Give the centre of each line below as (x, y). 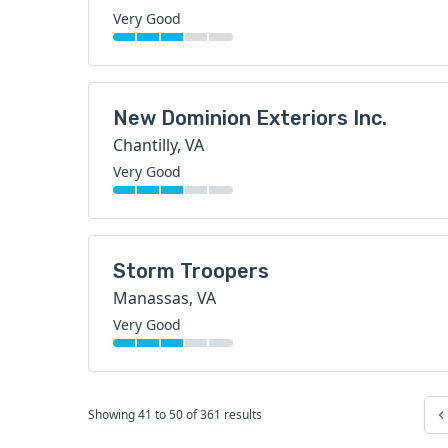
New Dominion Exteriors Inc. (250, 118)
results (241, 414)
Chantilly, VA (158, 145)
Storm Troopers (191, 271)
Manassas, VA (164, 298)
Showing (113, 414)
